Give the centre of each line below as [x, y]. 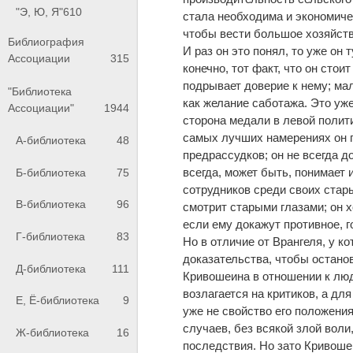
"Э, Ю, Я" [39, 12]
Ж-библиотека [52, 332]
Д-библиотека [51, 268]
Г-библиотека [50, 236]
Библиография [46, 41]
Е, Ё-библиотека [58, 301]
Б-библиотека [51, 172]
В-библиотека [51, 204]
